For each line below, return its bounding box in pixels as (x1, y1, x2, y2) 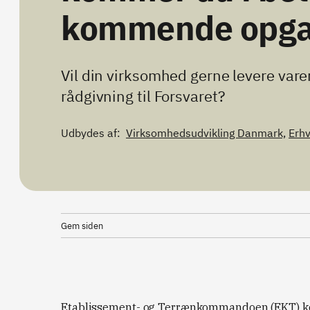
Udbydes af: (61, 126, 120, 140)
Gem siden (61, 220, 103, 232)
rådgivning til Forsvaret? (61, 86, 226, 106)
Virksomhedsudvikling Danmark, (126, 126, 286, 140)
